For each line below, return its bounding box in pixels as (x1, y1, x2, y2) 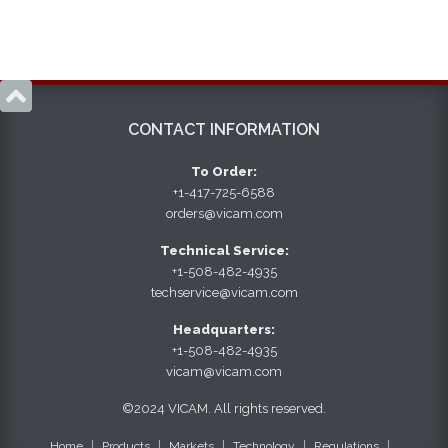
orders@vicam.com (165, 206, 283, 222)
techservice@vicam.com (150, 285, 298, 301)
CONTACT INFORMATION (128, 120, 320, 140)
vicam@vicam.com (166, 364, 282, 380)
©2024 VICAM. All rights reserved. (122, 401, 326, 417)
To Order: (191, 164, 257, 180)
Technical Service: (159, 243, 289, 259)
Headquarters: (173, 322, 275, 338)
